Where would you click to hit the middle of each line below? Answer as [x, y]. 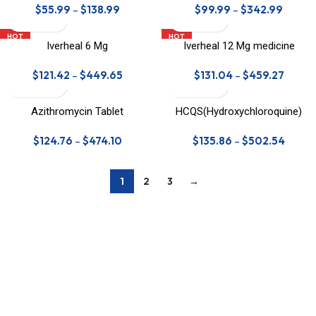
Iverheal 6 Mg [77, 46]
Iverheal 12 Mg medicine [239, 46]
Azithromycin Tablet [77, 111]
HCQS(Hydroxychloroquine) [239, 111]
